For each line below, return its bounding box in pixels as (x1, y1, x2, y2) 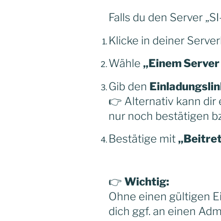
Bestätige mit (109, 132, 178, 145)
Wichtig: (124, 175, 169, 188)
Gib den (109, 79, 149, 93)
